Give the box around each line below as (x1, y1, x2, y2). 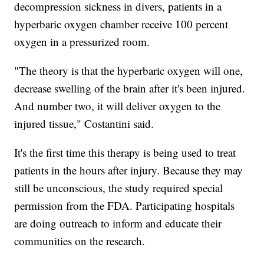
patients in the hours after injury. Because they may (14, 163, 243, 178)
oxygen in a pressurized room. (14, 34, 150, 49)
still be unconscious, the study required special (14, 180, 223, 196)
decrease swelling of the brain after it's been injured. (14, 81, 246, 96)
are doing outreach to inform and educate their (14, 216, 222, 231)
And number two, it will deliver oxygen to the (14, 98, 221, 114)
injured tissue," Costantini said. (14, 116, 154, 131)
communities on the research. (14, 233, 146, 249)
